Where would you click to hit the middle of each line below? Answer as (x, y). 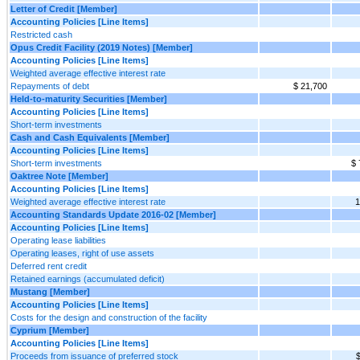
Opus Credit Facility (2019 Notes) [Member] (102, 47)
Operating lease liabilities (58, 240)
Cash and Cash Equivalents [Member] (90, 137)
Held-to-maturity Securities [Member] (89, 98)
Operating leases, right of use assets (82, 253)
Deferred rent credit (49, 266)
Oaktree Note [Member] (59, 176)
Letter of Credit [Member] (64, 8)
